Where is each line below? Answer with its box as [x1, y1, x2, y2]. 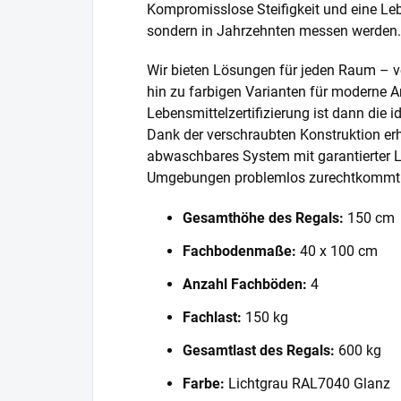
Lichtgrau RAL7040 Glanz [225, 374, 390, 392]
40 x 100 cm [296, 242, 378, 260]
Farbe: [183, 374, 225, 392]
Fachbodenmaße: [183, 242, 296, 260]
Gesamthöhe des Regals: [183, 209, 344, 226]
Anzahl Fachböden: [183, 275, 307, 293]
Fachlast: [183, 308, 242, 326]
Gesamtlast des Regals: [183, 341, 335, 359]
